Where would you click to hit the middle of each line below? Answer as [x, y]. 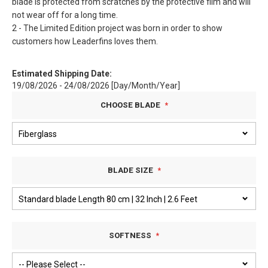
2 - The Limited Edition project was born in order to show [117, 28]
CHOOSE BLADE [130, 105]
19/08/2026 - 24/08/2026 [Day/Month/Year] [96, 86]
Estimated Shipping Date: [62, 74]
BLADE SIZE [130, 170]
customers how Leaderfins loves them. [85, 41]
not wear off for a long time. [65, 15]
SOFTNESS [130, 235]
